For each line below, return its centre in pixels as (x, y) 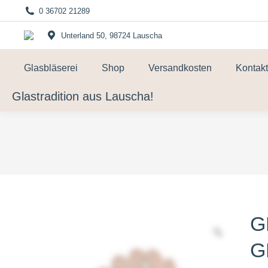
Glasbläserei (51, 68)
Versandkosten (180, 68)
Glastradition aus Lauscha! (83, 96)
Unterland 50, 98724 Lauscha (111, 35)
